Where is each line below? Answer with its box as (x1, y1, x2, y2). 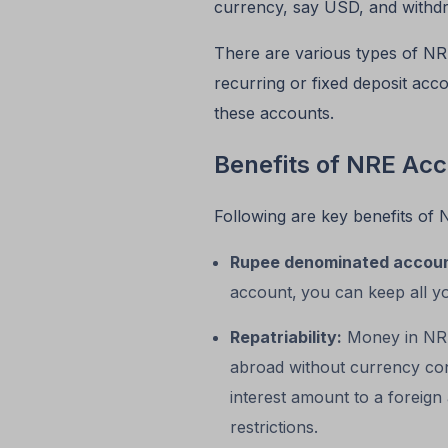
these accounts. (213, 103, 339, 124)
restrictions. (229, 417, 318, 438)
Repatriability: (229, 327, 342, 348)
